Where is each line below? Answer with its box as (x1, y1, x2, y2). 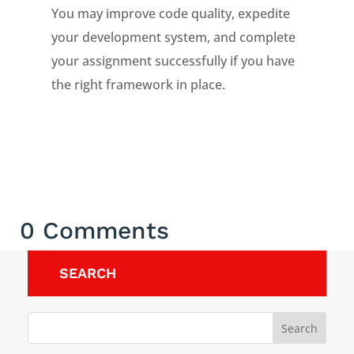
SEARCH (59, 265, 116, 281)
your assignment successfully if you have (51, 52, 295, 70)
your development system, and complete (51, 28, 296, 46)
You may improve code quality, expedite (51, 5, 290, 22)
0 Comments (20, 217, 169, 244)
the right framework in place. (51, 76, 225, 93)
